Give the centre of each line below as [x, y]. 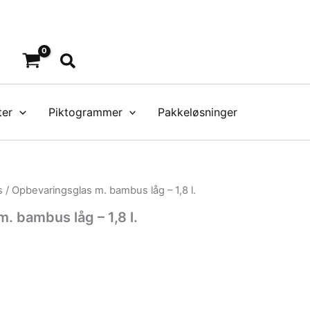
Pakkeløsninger [198, 112]
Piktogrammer [85, 112]
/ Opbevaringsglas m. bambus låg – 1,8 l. [99, 190]
